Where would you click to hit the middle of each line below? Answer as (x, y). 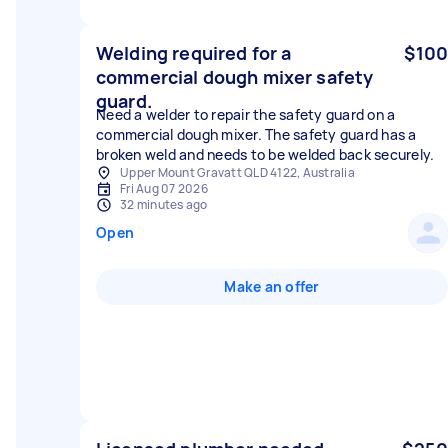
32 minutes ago (164, 204)
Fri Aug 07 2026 (164, 188)
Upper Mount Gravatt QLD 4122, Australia (237, 172)
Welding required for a (194, 53)
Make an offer (272, 286)
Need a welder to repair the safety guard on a (246, 114)
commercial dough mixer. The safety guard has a (256, 134)
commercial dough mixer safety (235, 77)
